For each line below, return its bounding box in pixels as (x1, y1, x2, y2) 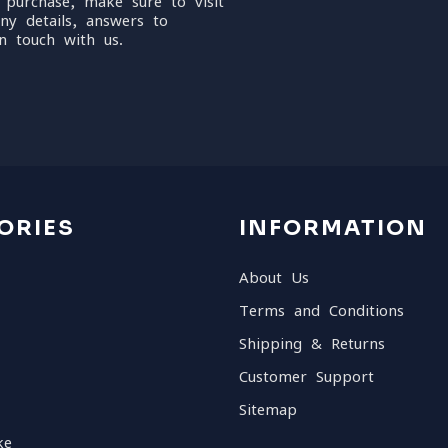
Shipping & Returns (239, 336, 385, 351)
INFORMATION (239, 215, 427, 241)
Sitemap (239, 402, 297, 417)
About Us (239, 270, 309, 285)
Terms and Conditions (239, 303, 404, 318)
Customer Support (239, 369, 374, 384)
